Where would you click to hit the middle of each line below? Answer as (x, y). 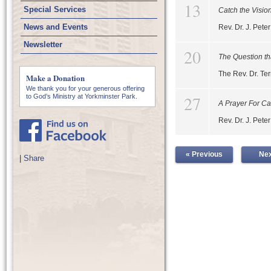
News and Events (56, 27)
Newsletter (43, 44)
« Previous (204, 154)
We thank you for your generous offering (85, 88)
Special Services (55, 9)
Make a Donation (55, 78)
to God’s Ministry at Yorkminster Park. (82, 96)
